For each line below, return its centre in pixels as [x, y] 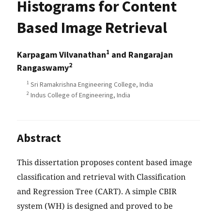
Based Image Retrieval [92, 28]
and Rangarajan [141, 55]
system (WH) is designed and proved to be [95, 206]
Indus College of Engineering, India [80, 95]
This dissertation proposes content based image [105, 163]
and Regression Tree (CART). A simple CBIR [97, 192]
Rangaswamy [43, 68]
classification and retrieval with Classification [101, 177]
